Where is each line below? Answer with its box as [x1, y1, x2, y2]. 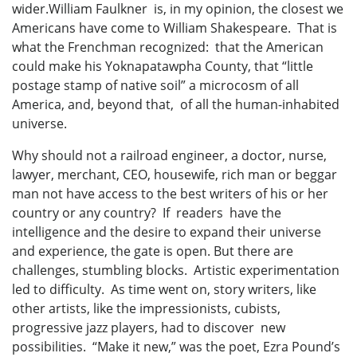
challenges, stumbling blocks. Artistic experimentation [12, 261, 339, 280]
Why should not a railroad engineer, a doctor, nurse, [12, 147, 327, 165]
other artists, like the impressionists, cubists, [12, 300, 280, 318]
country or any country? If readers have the [12, 204, 281, 222]
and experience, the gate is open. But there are [12, 242, 293, 261]
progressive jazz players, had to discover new [12, 319, 285, 337]
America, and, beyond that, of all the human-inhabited [12, 96, 339, 114]
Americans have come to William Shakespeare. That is [12, 19, 337, 37]
